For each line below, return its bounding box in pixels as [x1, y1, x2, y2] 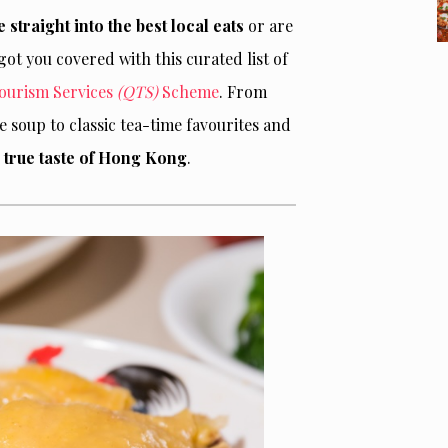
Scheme [158, 80, 219, 102]
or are [244, 14, 293, 36]
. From [219, 80, 267, 102]
